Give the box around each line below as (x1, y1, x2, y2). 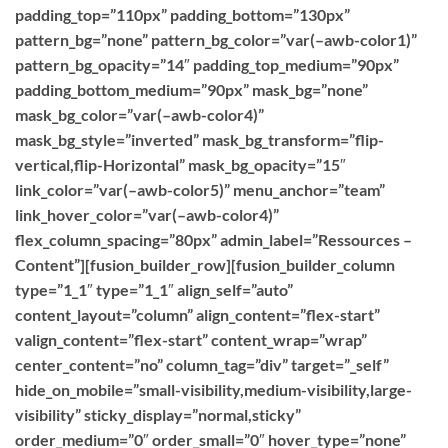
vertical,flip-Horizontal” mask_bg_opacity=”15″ (15, 155, 346, 174)
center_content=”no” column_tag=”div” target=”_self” (15, 355, 389, 374)
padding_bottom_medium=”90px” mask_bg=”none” (15, 80, 368, 99)
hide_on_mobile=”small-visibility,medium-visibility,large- (15, 380, 412, 399)
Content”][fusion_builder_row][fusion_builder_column (15, 255, 395, 274)
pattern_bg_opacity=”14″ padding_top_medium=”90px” (15, 55, 399, 74)
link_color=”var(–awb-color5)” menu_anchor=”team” (15, 180, 385, 199)
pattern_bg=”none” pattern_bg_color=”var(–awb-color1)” (15, 30, 417, 49)
